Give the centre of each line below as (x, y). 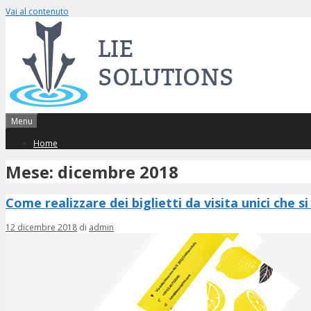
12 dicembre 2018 (41, 228)
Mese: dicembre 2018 (92, 172)
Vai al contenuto (37, 11)
